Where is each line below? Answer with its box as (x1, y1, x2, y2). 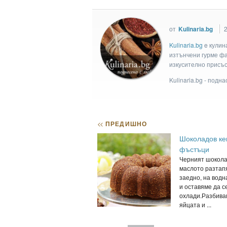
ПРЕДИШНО (103, 119, 147, 129)
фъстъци (179, 144, 209, 155)
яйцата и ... (179, 200, 211, 209)
